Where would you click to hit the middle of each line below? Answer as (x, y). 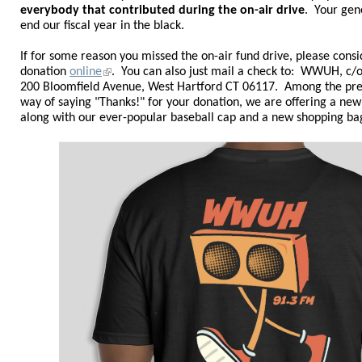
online (86, 72)
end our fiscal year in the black (101, 26)
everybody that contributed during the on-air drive (163, 11)
